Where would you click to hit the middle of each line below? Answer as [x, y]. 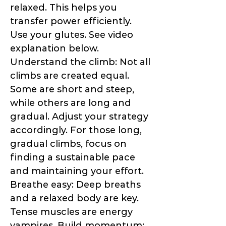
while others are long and [71, 103]
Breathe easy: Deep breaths [75, 185]
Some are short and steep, [72, 90]
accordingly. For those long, [76, 130]
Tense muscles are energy [71, 212]
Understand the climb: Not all [80, 62]
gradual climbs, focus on [68, 144]
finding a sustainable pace [73, 158]
